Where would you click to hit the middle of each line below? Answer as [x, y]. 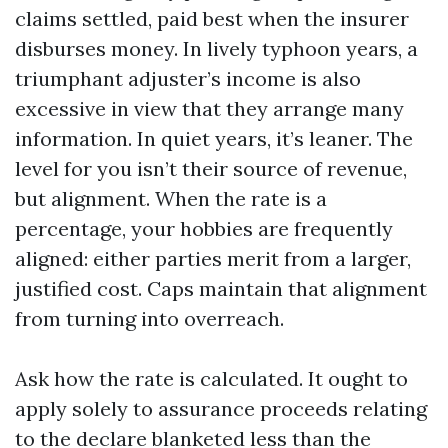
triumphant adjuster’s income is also [188, 78]
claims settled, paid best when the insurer [212, 18]
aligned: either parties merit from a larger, [213, 258]
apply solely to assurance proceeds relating [221, 408]
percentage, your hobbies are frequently [204, 228]
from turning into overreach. [149, 318]
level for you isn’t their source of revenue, [211, 168]
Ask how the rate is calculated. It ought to [211, 378]
